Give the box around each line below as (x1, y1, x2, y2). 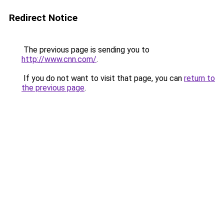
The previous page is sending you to (21, 45, 149, 54)
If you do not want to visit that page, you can (21, 73, 184, 83)
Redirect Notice (9, 12, 77, 23)
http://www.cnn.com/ (21, 54, 96, 64)
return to (184, 73, 215, 83)
